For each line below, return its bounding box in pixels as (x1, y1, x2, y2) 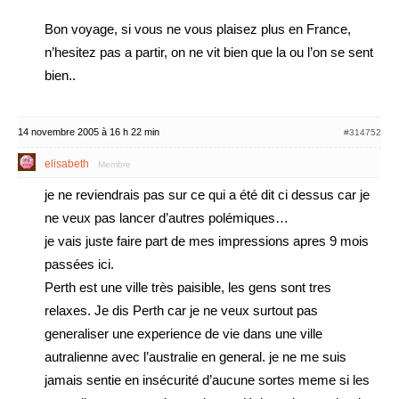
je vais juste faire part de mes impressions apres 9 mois (45, 233, 369, 248)
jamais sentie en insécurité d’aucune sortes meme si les (45, 372, 370, 387)
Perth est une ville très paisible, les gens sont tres (45, 280, 331, 295)
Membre (98, 159, 131, 169)
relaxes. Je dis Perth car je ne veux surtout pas (45, 303, 318, 318)
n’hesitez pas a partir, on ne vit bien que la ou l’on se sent (45, 45, 373, 60)
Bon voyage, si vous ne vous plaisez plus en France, (45, 21, 351, 37)
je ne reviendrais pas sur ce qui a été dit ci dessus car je (45, 187, 370, 202)
